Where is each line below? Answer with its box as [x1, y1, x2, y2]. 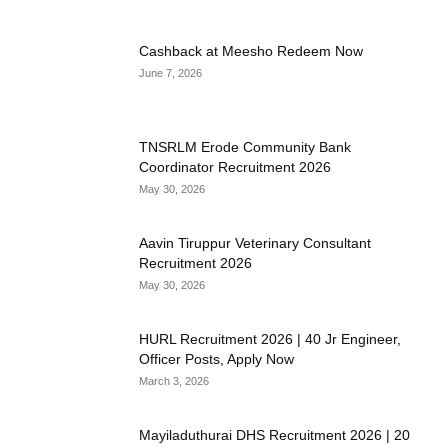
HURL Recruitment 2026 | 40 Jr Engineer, [139, 331, 402, 347]
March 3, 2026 [139, 375, 210, 387]
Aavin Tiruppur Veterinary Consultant [139, 235, 372, 251]
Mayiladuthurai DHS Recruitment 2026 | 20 [139, 427, 411, 443]
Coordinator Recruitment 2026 [139, 159, 332, 175]
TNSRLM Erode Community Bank [139, 139, 352, 155]
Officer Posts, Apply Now [139, 351, 295, 367]
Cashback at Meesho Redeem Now [139, 43, 364, 59]
